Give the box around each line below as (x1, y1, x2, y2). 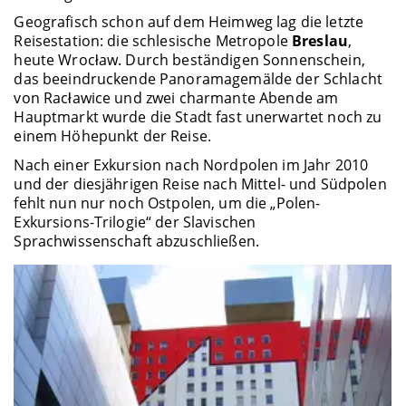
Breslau (292, 31, 348, 52)
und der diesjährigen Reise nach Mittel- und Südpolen (14, 173, 387, 194)
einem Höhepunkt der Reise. (14, 126, 212, 147)
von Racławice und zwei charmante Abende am (14, 88, 339, 109)
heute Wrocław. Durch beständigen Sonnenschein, (14, 50, 365, 71)
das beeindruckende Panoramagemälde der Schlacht (14, 69, 382, 90)
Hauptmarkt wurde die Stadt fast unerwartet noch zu (14, 107, 382, 128)
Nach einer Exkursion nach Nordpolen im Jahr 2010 (14, 154, 369, 175)
